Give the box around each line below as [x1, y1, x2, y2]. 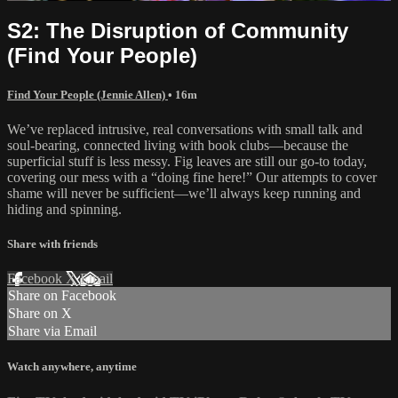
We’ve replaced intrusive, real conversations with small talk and [7, 121, 362, 137]
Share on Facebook [8, 288, 116, 304]
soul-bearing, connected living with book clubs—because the [7, 137, 348, 153]
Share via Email [8, 323, 97, 339]
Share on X [8, 306, 72, 322]
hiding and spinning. [7, 201, 122, 217]
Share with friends [7, 237, 98, 251]
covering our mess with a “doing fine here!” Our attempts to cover [7, 169, 377, 185]
